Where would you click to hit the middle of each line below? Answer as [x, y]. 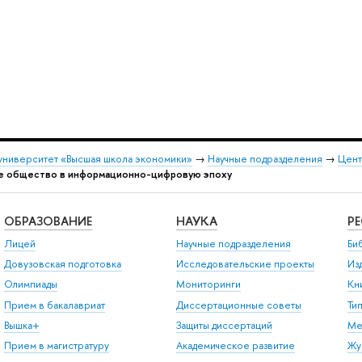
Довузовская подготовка [62, 263]
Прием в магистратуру [56, 346]
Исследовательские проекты [245, 263]
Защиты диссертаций [224, 326]
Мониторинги [208, 284]
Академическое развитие [235, 346]
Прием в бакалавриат [54, 305]
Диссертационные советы [238, 305]
